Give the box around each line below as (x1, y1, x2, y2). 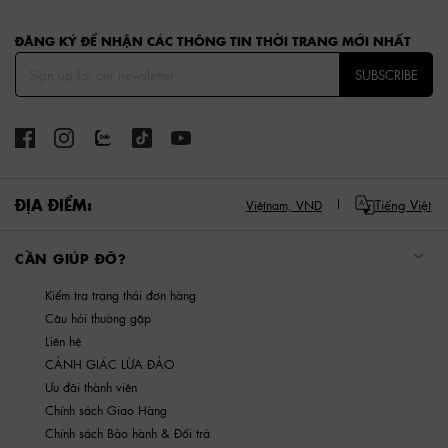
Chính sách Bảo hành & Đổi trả (45, 424, 210, 443)
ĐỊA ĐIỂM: (15, 193, 92, 215)
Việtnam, (246, 196, 292, 215)
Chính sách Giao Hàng (45, 401, 167, 420)
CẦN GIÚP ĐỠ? (15, 249, 127, 268)
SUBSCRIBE (354, 64, 418, 84)
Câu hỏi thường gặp (45, 309, 151, 328)
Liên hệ (45, 332, 81, 351)
